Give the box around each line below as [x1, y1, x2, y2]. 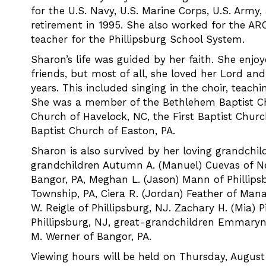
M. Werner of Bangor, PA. [31, 230, 152, 242]
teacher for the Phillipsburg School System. [31, 33, 245, 45]
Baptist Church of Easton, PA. [31, 125, 176, 137]
